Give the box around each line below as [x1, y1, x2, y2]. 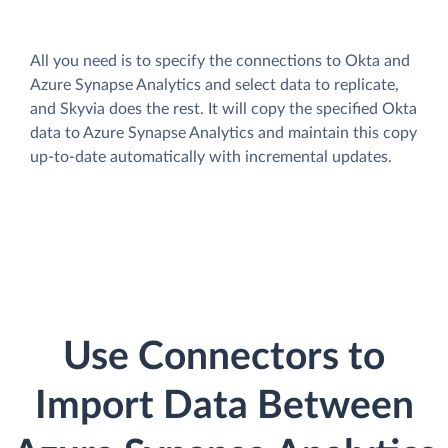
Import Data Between [34, 386, 414, 426]
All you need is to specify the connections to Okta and [30, 53, 410, 70]
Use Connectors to [63, 337, 385, 377]
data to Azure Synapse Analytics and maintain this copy [30, 125, 417, 142]
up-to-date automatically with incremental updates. [30, 149, 392, 166]
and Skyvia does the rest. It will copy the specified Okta [30, 101, 417, 118]
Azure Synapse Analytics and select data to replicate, [30, 77, 399, 94]
